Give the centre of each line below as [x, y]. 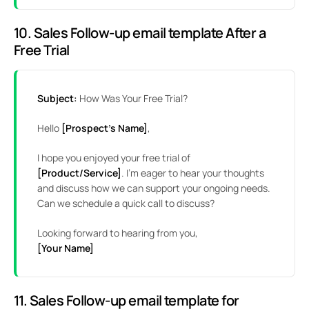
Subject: [57, 99]
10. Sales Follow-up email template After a [140, 33]
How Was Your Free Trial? [132, 99]
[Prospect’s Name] [103, 128]
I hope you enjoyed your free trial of [114, 158]
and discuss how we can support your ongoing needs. [154, 188]
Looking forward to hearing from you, [118, 233]
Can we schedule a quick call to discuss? [126, 203]
